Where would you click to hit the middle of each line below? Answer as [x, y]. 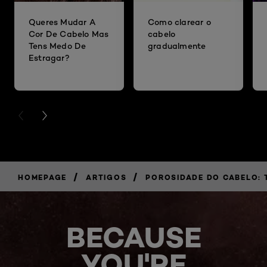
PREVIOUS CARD [50, 116]
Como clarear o [179, 22]
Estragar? [49, 58]
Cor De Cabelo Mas [69, 34]
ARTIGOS [106, 177]
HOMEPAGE [42, 177]
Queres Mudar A [62, 22]
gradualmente [177, 46]
